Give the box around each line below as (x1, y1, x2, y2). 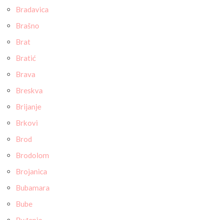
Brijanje (16, 102, 41, 111)
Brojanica (16, 167, 47, 176)
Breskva (16, 86, 43, 95)
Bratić (16, 54, 36, 62)
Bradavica (16, 5, 49, 14)
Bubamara (16, 183, 50, 192)
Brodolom (16, 151, 49, 160)
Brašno (16, 21, 39, 30)
